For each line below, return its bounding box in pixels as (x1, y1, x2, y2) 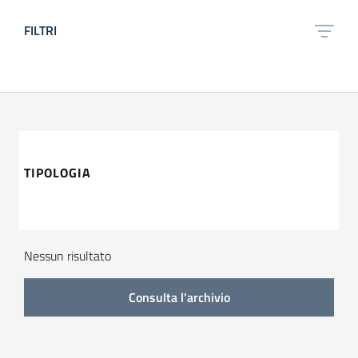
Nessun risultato (24, 246, 111, 265)
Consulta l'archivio (128, 288, 230, 307)
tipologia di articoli (23, 205, 97, 221)
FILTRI (24, 21, 57, 40)
